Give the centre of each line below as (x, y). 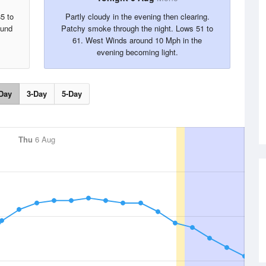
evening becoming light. (137, 52)
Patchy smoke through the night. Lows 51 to (137, 28)
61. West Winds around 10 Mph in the (137, 40)
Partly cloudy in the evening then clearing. (137, 16)
